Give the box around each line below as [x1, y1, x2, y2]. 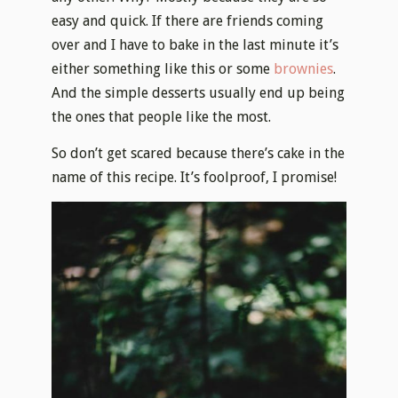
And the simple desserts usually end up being [52, 84, 346, 102]
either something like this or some [52, 60, 275, 78]
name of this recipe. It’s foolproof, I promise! [52, 168, 338, 186]
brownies [274, 60, 334, 78]
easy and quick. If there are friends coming [52, 12, 324, 30]
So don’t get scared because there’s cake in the [52, 144, 346, 162]
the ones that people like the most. [52, 108, 272, 126]
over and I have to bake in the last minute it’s [52, 36, 339, 54]
